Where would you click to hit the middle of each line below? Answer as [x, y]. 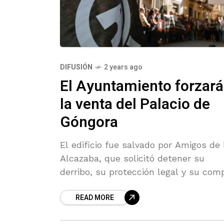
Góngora [89, 123]
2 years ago [123, 67]
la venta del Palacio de [135, 105]
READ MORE [95, 198]
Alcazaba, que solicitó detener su [132, 158]
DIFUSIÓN [76, 67]
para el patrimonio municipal [122, 185]
